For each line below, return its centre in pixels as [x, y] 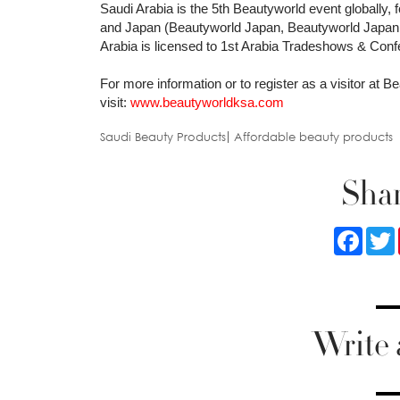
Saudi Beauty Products [163, 137]
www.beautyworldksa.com [207, 103]
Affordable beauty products [313, 137]
